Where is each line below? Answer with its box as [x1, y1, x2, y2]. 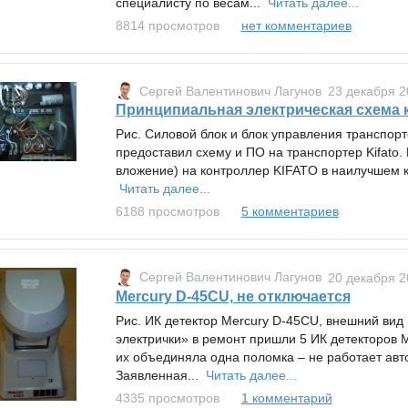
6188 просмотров [115, 204, 219, 219]
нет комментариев [240, 18, 352, 34]
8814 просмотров [115, 18, 219, 34]
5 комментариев [240, 204, 339, 219]
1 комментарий [240, 390, 332, 405]
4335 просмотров [115, 390, 219, 405]
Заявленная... [115, 367, 206, 382]
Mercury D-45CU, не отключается [115, 288, 351, 304]
